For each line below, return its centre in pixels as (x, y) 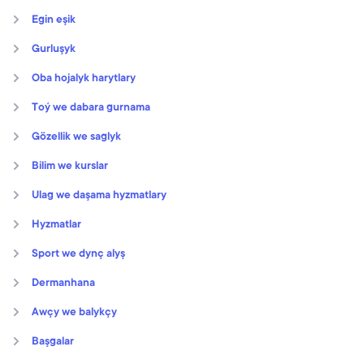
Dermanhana (63, 283)
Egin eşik (54, 20)
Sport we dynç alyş (78, 254)
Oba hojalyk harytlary (84, 78)
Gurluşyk (54, 49)
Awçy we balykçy (74, 312)
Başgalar (53, 342)
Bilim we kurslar (70, 166)
